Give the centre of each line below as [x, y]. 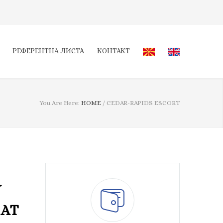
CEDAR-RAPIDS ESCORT [143, 103]
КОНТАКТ [113, 51]
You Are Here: [59, 103]
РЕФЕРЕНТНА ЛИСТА [48, 51]
